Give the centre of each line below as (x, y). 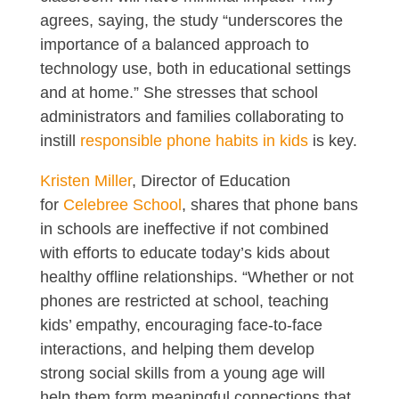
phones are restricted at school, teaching (184, 301)
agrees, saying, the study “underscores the (191, 20)
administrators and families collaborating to (191, 116)
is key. (332, 140)
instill (60, 140)
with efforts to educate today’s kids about (184, 252)
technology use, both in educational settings (195, 68)
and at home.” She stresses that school (179, 92)
